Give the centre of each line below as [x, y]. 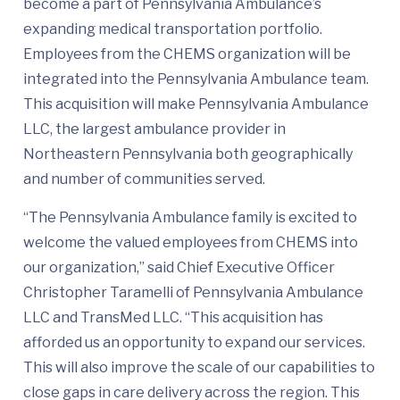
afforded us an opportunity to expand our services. [194, 343]
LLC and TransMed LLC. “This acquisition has [173, 318]
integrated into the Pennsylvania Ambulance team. [196, 79]
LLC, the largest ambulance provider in [154, 129]
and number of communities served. [144, 179]
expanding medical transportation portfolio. [173, 29]
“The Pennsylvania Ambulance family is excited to [190, 218]
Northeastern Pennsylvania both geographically [188, 154]
